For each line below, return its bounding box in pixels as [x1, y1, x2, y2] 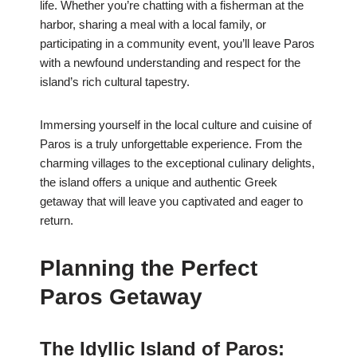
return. [40, 214, 73, 228]
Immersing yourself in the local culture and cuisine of [40, 118, 312, 132]
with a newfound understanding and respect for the [40, 56, 300, 70]
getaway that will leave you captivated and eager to [40, 194, 303, 209]
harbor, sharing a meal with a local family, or [40, 18, 266, 32]
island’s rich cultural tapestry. [40, 75, 190, 89]
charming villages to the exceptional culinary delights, [40, 156, 315, 171]
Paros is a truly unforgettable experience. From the [40, 137, 302, 151]
